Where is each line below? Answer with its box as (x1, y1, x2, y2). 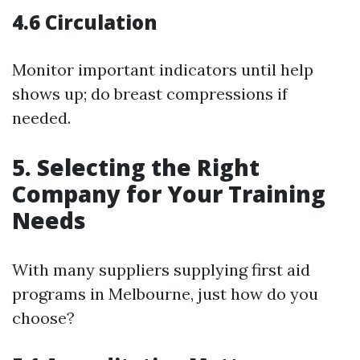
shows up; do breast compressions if (12, 84, 288, 104)
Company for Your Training (12, 178, 325, 209)
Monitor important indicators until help (12, 59, 313, 80)
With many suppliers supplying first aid (12, 260, 310, 280)
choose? (12, 308, 75, 328)
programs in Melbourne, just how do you (12, 284, 318, 304)
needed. (12, 108, 71, 128)
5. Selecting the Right (12, 152, 260, 182)
